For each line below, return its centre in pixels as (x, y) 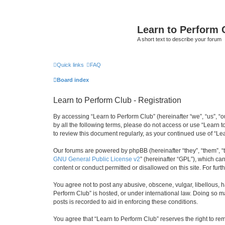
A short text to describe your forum (179, 39)
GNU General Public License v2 (97, 159)
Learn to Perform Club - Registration (117, 100)
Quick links (70, 65)
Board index (73, 80)
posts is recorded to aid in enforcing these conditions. (126, 202)
